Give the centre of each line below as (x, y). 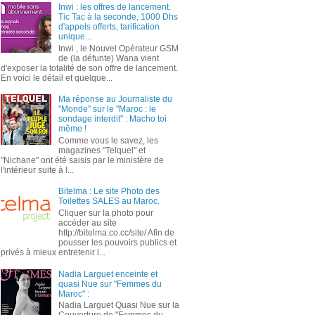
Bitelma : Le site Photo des (109, 192)
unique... (75, 37)
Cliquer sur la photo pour (105, 213)
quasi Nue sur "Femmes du (110, 284)
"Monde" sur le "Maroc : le (107, 109)
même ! (72, 129)
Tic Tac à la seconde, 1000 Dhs (118, 17)
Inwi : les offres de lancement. (114, 7)
